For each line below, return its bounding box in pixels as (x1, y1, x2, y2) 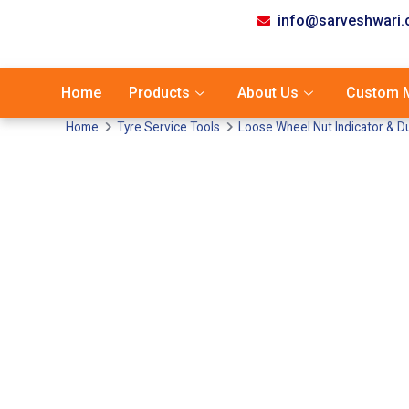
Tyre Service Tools (117, 120, 220, 134)
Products (129, 84, 190, 101)
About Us (237, 84, 299, 101)
